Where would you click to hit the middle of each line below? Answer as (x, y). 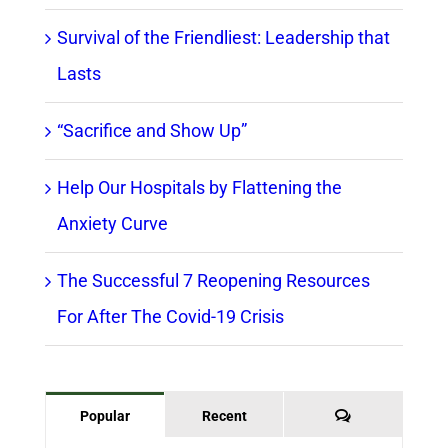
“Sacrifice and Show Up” (151, 131)
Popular (104, 416)
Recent (224, 416)
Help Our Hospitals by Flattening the (199, 188)
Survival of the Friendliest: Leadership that (223, 38)
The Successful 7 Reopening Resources (213, 281)
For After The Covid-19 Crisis (170, 317)
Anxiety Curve (112, 224)
